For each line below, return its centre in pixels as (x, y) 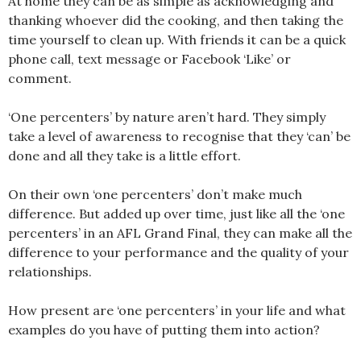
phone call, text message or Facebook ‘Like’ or (149, 59)
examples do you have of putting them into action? (164, 330)
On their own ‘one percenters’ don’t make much (155, 195)
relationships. (50, 272)
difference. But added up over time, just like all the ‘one (176, 214)
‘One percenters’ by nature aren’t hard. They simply (167, 117)
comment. (40, 79)
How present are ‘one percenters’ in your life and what (177, 311)
